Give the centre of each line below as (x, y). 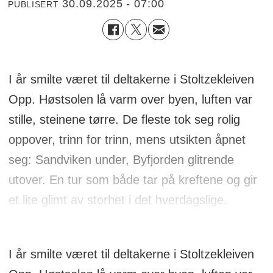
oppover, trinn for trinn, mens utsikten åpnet (127, 139)
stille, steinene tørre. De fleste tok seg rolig (124, 119)
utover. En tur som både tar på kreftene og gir (133, 179)
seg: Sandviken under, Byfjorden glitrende (121, 159)
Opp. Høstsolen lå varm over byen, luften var (130, 99)
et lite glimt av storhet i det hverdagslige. (118, 200)
